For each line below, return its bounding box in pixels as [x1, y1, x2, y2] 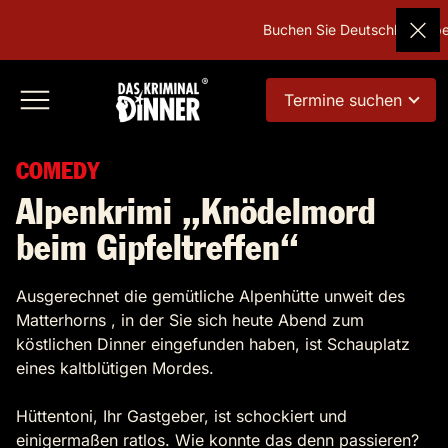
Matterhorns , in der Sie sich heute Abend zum [16, 310, 364, 330]
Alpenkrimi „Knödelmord [16, 198, 376, 230]
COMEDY [16, 161, 100, 183]
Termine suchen [283, 90, 402, 110]
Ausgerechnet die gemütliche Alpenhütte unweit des [16, 286, 405, 306]
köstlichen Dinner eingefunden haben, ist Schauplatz [16, 334, 410, 354]
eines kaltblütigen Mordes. [16, 358, 214, 378]
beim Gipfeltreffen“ [16, 234, 299, 266]
